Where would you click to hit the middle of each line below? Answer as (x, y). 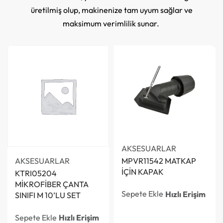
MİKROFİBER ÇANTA (52, 184)
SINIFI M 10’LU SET (48, 195)
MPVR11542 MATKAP (159, 161)
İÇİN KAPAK (143, 171)
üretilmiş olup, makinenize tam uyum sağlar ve (111, 10)
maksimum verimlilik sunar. (111, 23)
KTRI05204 (36, 173)
